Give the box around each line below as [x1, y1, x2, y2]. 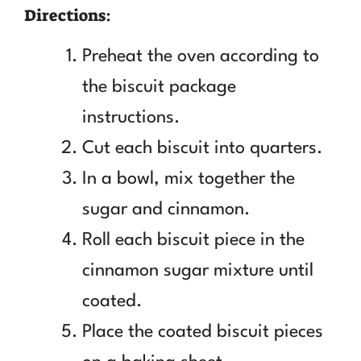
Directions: [24, 4, 111, 26]
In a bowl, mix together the [82, 169, 295, 188]
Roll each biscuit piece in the [82, 230, 305, 249]
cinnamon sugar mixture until [82, 261, 313, 280]
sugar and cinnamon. [82, 200, 250, 218]
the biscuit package [82, 77, 236, 96]
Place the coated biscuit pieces [82, 322, 323, 341]
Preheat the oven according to [82, 47, 319, 65]
